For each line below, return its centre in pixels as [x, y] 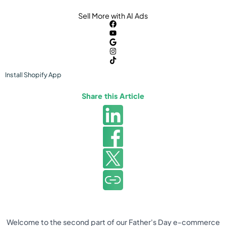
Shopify [36, 74]
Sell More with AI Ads [113, 15]
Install [14, 74]
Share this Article [113, 96]
